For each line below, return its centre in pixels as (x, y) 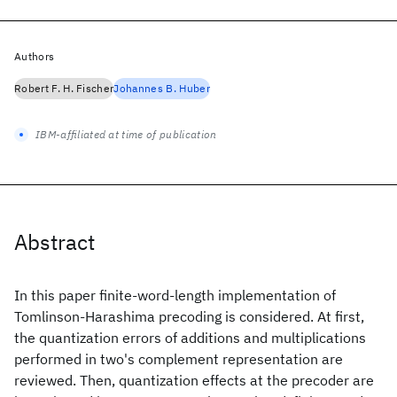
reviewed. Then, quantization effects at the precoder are (194, 380)
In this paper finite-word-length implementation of (175, 295)
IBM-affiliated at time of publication (126, 134)
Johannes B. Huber (162, 88)
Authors (35, 56)
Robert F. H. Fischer (64, 88)
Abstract (54, 242)
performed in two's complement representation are (179, 359)
